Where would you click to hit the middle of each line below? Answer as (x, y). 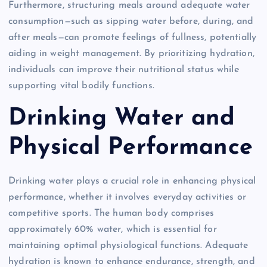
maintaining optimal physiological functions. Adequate (128, 245)
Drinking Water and (122, 119)
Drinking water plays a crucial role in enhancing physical (132, 181)
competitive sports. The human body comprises (111, 213)
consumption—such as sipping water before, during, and (131, 21)
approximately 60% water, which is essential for (113, 229)
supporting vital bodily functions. (81, 86)
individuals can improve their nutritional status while (124, 69)
